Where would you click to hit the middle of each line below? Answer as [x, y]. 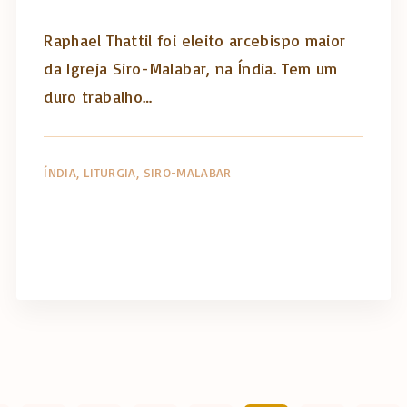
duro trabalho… [98, 96]
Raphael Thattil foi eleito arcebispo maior [195, 40]
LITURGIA [109, 172]
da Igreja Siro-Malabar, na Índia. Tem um [191, 68]
